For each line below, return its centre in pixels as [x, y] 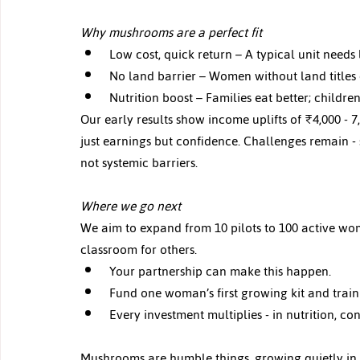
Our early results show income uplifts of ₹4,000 [211, 119]
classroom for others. [139, 249]
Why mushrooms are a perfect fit [173, 32]
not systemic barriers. [139, 162]
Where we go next [132, 206]
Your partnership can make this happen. [220, 271]
